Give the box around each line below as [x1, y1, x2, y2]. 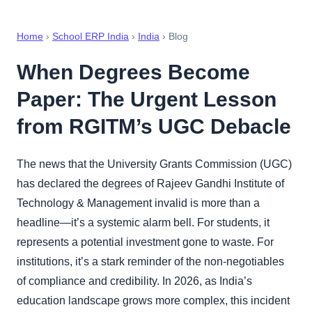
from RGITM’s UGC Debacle [17, 114, 291, 139]
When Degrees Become [17, 60, 250, 84]
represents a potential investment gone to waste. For [17, 235, 274, 248]
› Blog [159, 31, 188, 42]
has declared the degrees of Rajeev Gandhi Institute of [17, 177, 284, 189]
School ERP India [52, 31, 129, 42]
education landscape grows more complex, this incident [17, 294, 290, 306]
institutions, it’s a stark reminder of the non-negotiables [17, 255, 284, 267]
